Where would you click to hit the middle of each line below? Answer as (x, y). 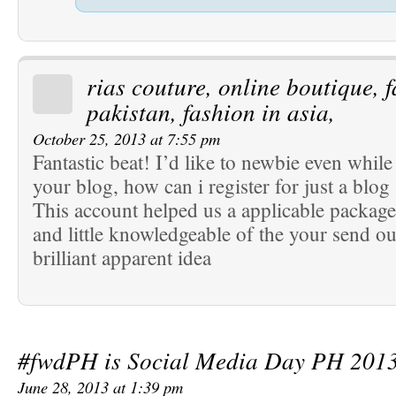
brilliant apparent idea (122, 258)
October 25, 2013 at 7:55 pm (126, 139)
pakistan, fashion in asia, (210, 112)
